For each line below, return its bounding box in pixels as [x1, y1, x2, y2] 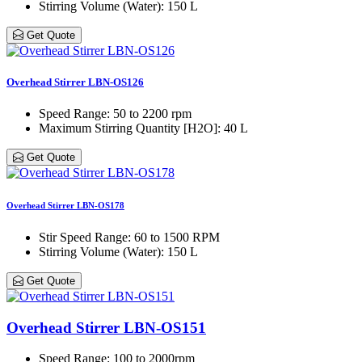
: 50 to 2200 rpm [107, 107, 192, 120]
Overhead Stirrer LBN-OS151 [6, 318, 206, 336]
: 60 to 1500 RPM [128, 229, 220, 244]
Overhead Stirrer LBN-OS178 [6, 200, 124, 210]
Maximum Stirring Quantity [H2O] [39, 121, 217, 135]
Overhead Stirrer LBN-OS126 [6, 75, 144, 88]
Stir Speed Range [39, 229, 128, 244]
